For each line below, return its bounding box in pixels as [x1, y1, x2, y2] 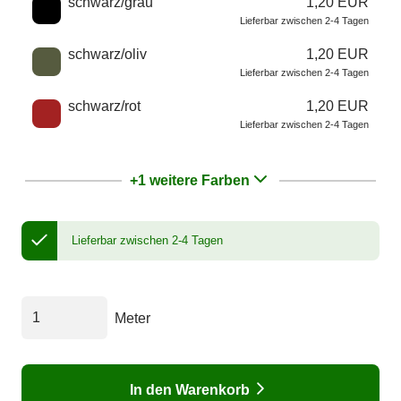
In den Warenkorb [130, 381, 250, 397]
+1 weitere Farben [130, 173, 250, 189]
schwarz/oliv [68, 47, 147, 63]
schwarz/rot [68, 98, 141, 115]
